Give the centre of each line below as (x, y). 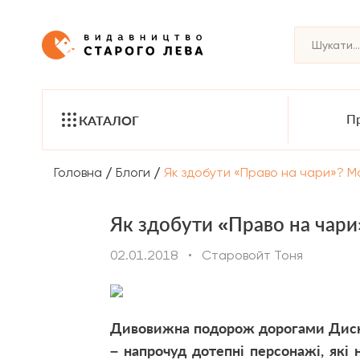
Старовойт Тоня (252, 255)
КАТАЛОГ (109, 120)
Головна (78, 172)
